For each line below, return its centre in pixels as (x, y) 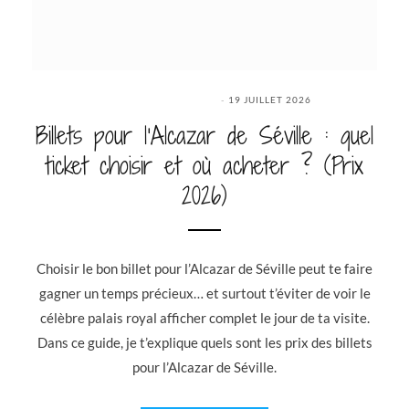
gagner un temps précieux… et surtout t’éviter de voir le (204, 293)
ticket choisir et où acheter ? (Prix (204, 165)
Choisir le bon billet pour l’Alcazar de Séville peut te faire (204, 268)
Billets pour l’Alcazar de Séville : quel (204, 135)
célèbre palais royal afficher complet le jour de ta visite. (204, 317)
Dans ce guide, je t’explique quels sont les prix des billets (204, 342)
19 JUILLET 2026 (270, 99)
